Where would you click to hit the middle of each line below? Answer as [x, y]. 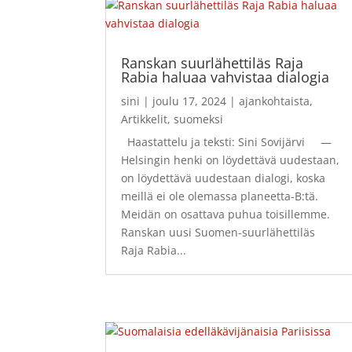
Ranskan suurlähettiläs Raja [213, 63]
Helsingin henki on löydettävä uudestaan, [231, 160]
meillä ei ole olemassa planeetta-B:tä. [220, 196]
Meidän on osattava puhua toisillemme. [229, 214]
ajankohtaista [275, 101]
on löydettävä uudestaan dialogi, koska [224, 178]
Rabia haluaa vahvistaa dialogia [225, 77]
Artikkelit [145, 119]
